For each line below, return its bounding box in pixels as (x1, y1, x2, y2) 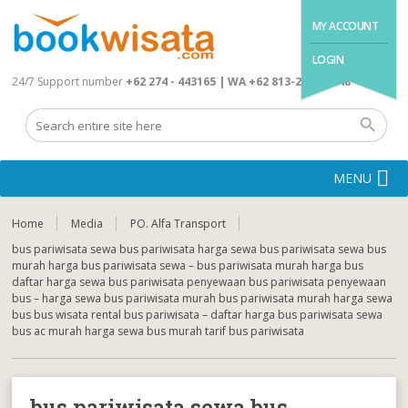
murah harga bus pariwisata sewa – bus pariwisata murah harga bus (12, 258, 364, 273)
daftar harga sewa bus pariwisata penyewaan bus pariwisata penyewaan (12, 274, 387, 290)
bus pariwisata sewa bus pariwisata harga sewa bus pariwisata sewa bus (12, 241, 387, 257)
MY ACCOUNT (311, 18, 379, 34)
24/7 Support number (12, 74, 124, 89)
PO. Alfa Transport (130, 216, 227, 231)
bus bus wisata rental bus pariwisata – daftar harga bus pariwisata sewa (12, 307, 383, 322)
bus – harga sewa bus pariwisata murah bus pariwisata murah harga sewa (12, 291, 393, 306)
